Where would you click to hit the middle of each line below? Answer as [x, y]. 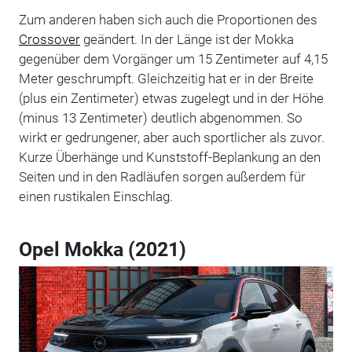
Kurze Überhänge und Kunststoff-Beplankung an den [169, 157]
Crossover [49, 39]
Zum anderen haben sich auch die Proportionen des [168, 19]
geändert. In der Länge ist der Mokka [187, 39]
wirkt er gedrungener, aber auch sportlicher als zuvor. [171, 137]
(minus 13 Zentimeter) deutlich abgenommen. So [160, 117]
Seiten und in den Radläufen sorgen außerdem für [162, 176]
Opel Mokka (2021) [102, 249]
